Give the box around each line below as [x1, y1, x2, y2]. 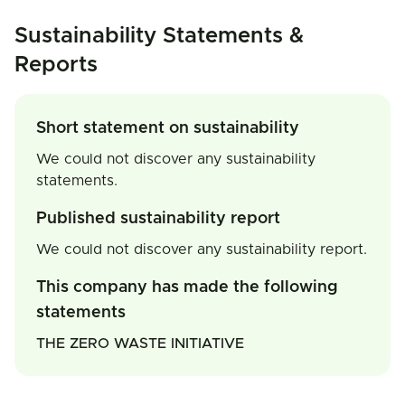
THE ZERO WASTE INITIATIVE [36, 336, 244, 351]
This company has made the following [36, 279, 338, 296]
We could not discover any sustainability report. [36, 242, 367, 257]
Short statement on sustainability [36, 120, 299, 137]
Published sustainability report [36, 211, 280, 227]
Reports [14, 54, 98, 76]
